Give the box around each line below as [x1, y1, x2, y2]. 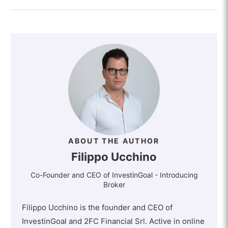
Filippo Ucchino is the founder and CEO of [21, 203, 173, 213]
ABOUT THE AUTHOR [68, 136, 160, 146]
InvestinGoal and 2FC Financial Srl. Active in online [21, 216, 205, 226]
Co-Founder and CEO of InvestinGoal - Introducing [30, 170, 198, 179]
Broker [103, 180, 125, 189]
